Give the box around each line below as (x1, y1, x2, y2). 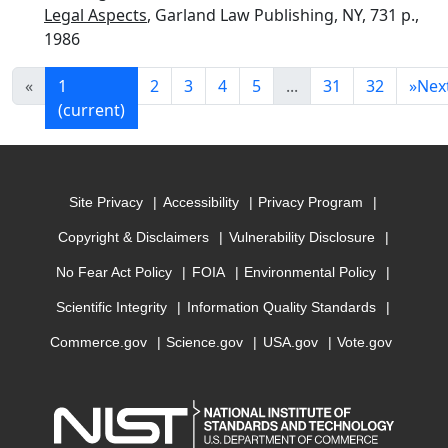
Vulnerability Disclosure (228, 229, 375, 246)
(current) (58, 99, 125, 121)
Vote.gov (337, 334, 393, 351)
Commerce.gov (49, 334, 147, 351)
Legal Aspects (44, 4, 147, 26)
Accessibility (162, 194, 239, 211)
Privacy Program (258, 194, 364, 211)
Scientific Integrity (56, 299, 168, 316)
